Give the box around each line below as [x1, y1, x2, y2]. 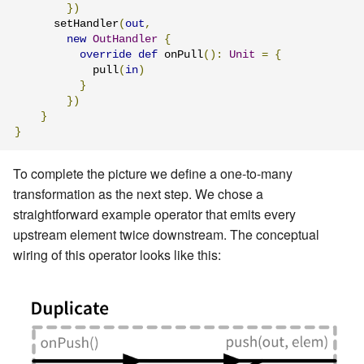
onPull [158, 49, 203, 62]
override [80, 49, 132, 62]
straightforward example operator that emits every [13, 204, 296, 223]
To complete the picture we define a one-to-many [13, 163, 292, 183]
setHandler [15, 18, 119, 31]
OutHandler [93, 33, 158, 46]
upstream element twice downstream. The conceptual [13, 224, 319, 244]
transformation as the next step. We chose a [13, 184, 263, 203]
